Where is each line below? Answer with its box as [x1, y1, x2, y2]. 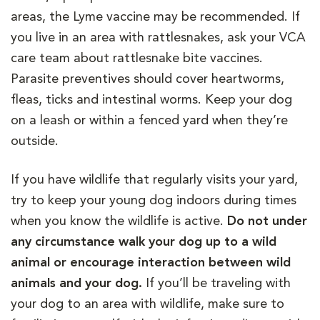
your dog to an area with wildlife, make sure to [11, 297, 284, 311]
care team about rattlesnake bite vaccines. [11, 51, 263, 65]
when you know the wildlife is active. [11, 214, 227, 228]
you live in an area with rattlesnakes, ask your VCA [11, 31, 306, 44]
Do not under [227, 214, 307, 228]
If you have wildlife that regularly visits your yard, [11, 173, 298, 186]
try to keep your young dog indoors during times [11, 194, 296, 207]
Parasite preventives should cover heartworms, [11, 72, 284, 86]
